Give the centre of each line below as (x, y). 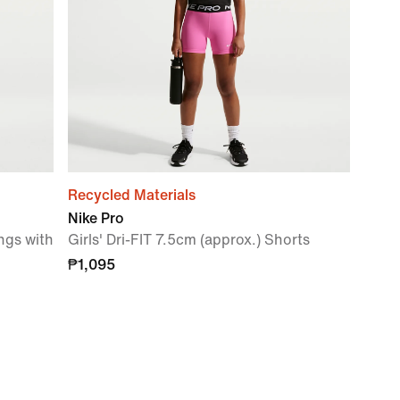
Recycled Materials (132, 195)
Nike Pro (96, 218)
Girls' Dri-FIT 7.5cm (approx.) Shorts (189, 240)
